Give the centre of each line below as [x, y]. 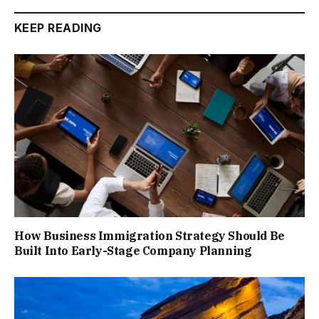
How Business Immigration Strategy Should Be [150, 235]
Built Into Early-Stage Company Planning [133, 250]
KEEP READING [58, 27]
